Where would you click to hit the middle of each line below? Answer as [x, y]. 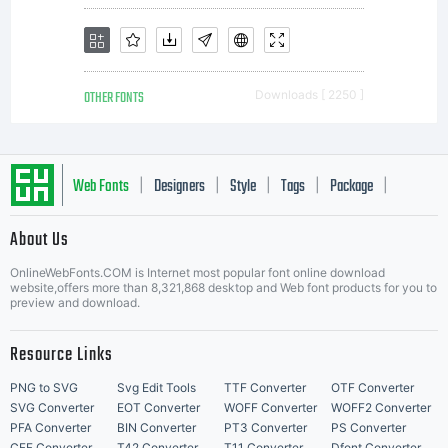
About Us [39, 240]
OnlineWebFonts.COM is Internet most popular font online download [197, 272]
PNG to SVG [44, 387]
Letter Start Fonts [118, 247]
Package [351, 187]
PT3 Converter [265, 427]
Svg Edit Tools [156, 387]
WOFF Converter [270, 407]
